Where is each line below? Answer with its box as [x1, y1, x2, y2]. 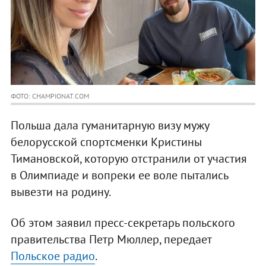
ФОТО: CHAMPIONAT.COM [10, 91, 89, 101]
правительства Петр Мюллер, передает [10, 232, 211, 248]
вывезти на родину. [10, 184, 111, 200]
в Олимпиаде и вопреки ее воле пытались [10, 167, 228, 183]
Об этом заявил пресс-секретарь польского [10, 215, 235, 231]
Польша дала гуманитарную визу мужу [10, 118, 209, 134]
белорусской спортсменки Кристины [10, 134, 202, 150]
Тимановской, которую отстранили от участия [10, 151, 247, 167]
